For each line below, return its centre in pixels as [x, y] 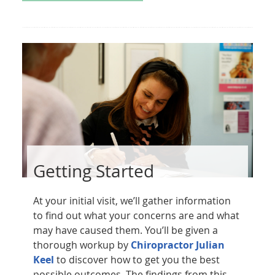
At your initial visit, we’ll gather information [132, 200]
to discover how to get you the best [137, 259]
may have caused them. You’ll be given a [125, 230]
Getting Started [93, 171]
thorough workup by [82, 245]
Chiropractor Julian [177, 245]
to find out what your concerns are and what [136, 215]
